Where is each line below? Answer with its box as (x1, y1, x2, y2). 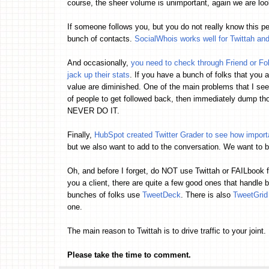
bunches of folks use (67, 190, 142, 199)
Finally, (67, 130, 94, 139)
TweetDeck (142, 190, 181, 199)
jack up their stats (67, 70, 130, 79)
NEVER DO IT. (67, 106, 119, 115)
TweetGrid (233, 190, 268, 199)
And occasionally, (67, 58, 131, 67)
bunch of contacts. (67, 34, 134, 43)
